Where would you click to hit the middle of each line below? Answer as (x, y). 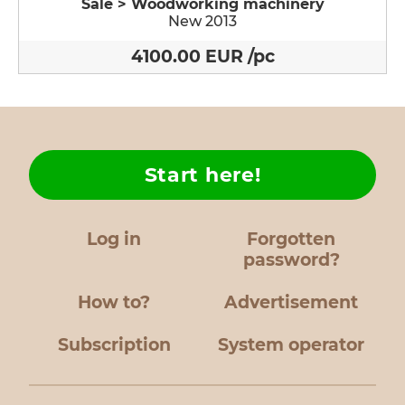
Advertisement (291, 302)
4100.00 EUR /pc (202, 57)
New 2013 (202, 21)
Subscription (114, 345)
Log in (114, 239)
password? (291, 260)
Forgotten (291, 239)
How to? (114, 302)
